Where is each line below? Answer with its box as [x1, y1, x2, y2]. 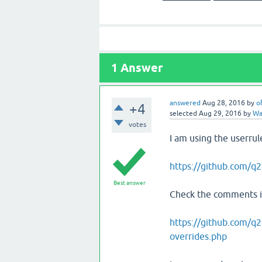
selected [169, 109, 197, 118]
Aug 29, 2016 [198, 109, 242, 118]
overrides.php [169, 231, 227, 242]
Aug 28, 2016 [202, 99, 245, 107]
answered [169, 99, 201, 107]
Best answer [113, 180, 146, 186]
